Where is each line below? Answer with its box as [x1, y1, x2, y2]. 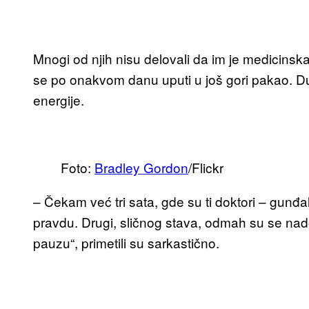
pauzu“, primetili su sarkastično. [33, 233, 219, 252]
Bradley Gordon [94, 158, 188, 177]
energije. [33, 90, 84, 110]
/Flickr [188, 158, 223, 177]
